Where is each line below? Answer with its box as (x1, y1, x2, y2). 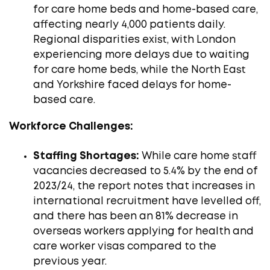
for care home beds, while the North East (33, 65, 246, 75)
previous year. (33, 257, 107, 266)
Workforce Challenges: (9, 122, 133, 131)
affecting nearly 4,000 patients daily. (33, 20, 225, 30)
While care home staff (139, 151, 257, 161)
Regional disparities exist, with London (33, 35, 236, 45)
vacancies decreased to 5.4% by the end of (33, 166, 258, 176)
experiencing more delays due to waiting (33, 50, 250, 60)
